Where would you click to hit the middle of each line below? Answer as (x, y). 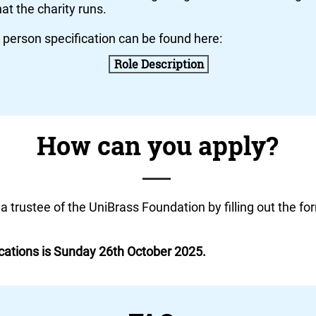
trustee (31, 207)
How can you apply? (157, 145)
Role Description (159, 64)
